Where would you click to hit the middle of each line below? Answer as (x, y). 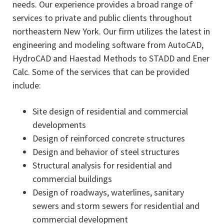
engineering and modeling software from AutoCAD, (108, 45)
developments (59, 125)
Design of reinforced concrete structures (109, 138)
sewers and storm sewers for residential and (116, 206)
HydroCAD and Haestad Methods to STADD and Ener (111, 58)
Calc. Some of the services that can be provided (101, 72)
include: (29, 85)
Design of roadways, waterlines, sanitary (108, 192)
